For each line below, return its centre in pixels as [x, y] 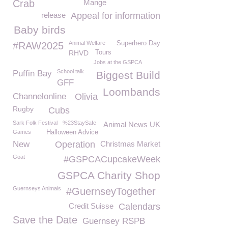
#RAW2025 [38, 46]
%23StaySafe [79, 123]
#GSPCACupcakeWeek [112, 159]
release [53, 15]
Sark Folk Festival [35, 123]
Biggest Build [128, 75]
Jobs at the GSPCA [118, 62]
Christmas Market [130, 144]
